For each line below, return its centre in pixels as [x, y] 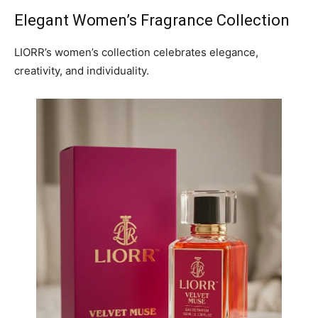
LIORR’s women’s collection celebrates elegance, [136, 52]
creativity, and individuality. [82, 70]
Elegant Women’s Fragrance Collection [152, 20]
